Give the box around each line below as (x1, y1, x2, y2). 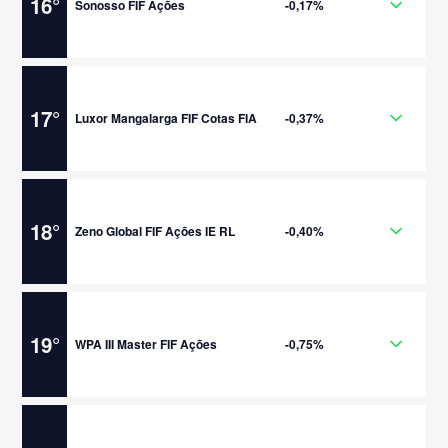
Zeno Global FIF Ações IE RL (75, 221, 236, 240)
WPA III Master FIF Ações (75, 334, 218, 353)
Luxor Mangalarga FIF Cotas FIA (75, 108, 258, 127)
